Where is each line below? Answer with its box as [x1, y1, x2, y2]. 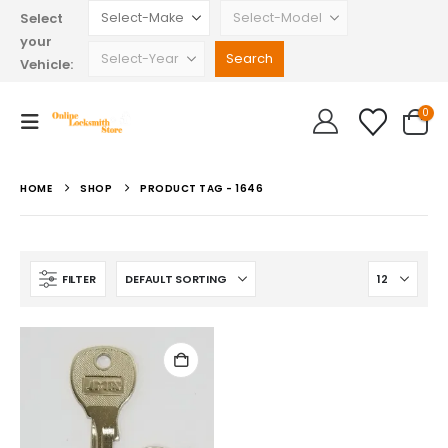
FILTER [62, 270, 96, 287]
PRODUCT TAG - [140, 181, 235, 196]
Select [20, 8, 63, 28]
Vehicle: [20, 54, 73, 74]
